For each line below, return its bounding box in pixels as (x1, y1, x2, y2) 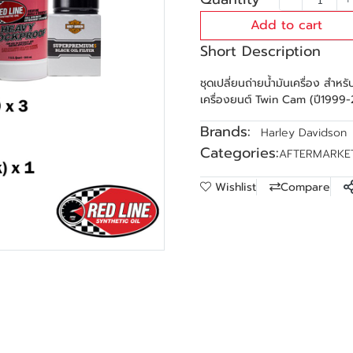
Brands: (200, 121, 251, 143)
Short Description (200, 40, 321, 62)
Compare (281, 178, 330, 195)
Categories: (200, 142, 279, 164)
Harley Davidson (261, 124, 347, 141)
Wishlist (215, 178, 256, 195)
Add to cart (250, 16, 322, 35)
